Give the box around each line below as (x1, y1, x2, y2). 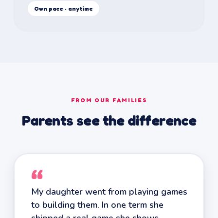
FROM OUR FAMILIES (71, 96, 147, 104)
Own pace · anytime (34, 4, 93, 12)
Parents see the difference (21, 111, 197, 129)
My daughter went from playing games (31, 185, 187, 198)
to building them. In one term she (31, 199, 163, 211)
